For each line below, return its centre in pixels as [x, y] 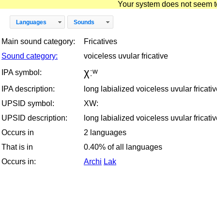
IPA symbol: [22, 72]
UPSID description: [34, 118]
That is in [17, 147]
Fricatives [101, 41]
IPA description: [28, 89]
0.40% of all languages [123, 147]
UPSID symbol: [28, 103]
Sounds [84, 22]
